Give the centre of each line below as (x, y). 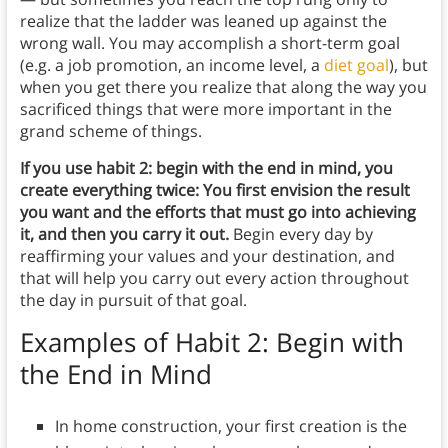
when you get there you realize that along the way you (223, 87)
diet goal (356, 65)
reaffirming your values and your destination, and (207, 256)
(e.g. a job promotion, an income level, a (171, 65)
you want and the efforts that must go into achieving (217, 212)
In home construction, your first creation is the (230, 426)
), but (408, 65)
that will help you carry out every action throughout (214, 278)
